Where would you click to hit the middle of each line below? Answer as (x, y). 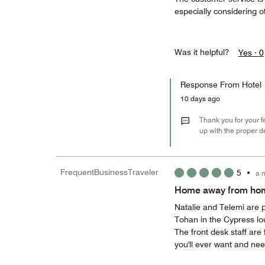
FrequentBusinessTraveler (109, 172)
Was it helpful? (201, 52)
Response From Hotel (221, 85)
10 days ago (203, 98)
